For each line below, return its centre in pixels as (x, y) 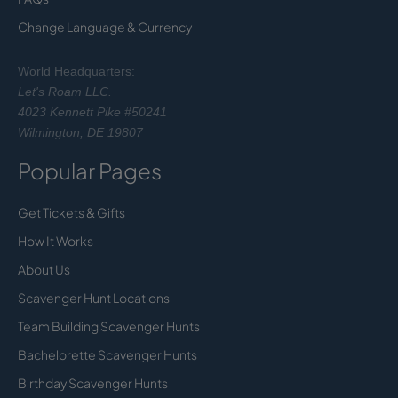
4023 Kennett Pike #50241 (92, 111)
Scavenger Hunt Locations (94, 297)
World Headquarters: (76, 71)
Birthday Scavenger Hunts (93, 382)
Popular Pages (90, 170)
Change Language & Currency (105, 26)
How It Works (56, 240)
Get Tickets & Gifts (72, 212)
